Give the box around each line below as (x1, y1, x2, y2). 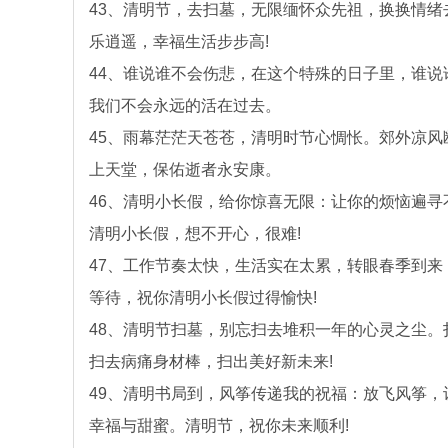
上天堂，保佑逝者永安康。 (89, 161, 281, 178)
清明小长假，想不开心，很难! (89, 225, 301, 242)
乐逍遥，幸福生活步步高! (89, 33, 269, 50)
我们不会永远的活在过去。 (89, 97, 281, 114)
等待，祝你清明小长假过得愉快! (89, 289, 317, 306)
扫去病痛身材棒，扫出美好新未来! (89, 353, 333, 370)
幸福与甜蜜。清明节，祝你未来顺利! (89, 417, 349, 434)
